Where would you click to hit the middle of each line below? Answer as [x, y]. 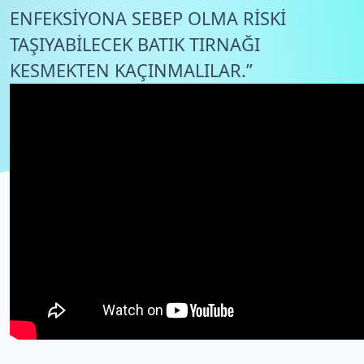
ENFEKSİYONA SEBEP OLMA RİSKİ [148, 18]
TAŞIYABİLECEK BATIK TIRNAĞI [135, 44]
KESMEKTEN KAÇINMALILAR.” [131, 70]
